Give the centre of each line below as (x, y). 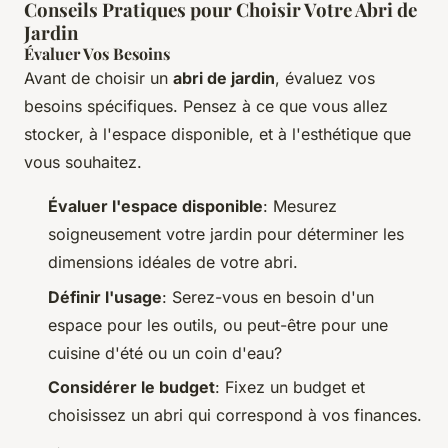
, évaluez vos (325, 78)
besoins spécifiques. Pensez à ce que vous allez (206, 106)
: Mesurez (300, 206)
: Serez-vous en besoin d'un (268, 296)
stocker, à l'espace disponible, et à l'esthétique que (217, 134)
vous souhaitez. (83, 162)
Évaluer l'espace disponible (155, 206)
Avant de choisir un (98, 78)
